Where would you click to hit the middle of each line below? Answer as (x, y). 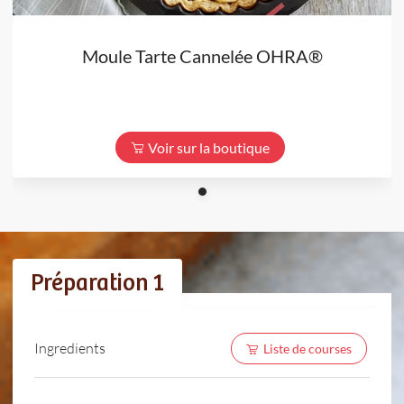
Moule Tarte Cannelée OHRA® (202, 55)
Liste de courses (307, 348)
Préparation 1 (97, 283)
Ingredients (70, 348)
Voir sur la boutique (209, 147)
